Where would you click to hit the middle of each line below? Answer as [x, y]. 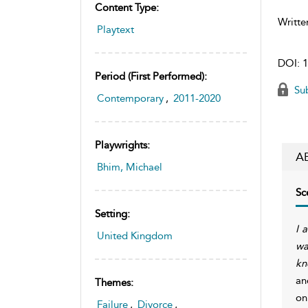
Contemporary [130, 98]
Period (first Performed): [151, 76]
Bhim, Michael [130, 167]
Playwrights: [122, 145]
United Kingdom [135, 235]
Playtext [115, 29]
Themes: [114, 282]
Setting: [112, 213]
